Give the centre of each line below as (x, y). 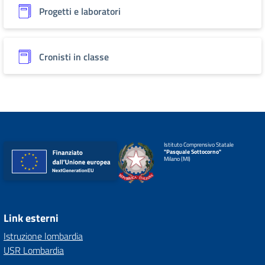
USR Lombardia (34, 250)
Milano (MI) (177, 159)
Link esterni (31, 218)
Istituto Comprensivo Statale (198, 145)
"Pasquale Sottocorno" (192, 152)
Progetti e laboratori (80, 11)
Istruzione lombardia (43, 236)
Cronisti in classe (74, 57)
